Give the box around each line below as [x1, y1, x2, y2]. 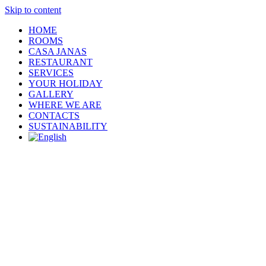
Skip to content [5, 5, 61, 15]
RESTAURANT [28, 57, 93, 67]
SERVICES [28, 68, 74, 78]
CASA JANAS [28, 46, 87, 56]
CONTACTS [28, 110, 80, 121]
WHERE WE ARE [28, 100, 102, 110]
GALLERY [28, 89, 74, 99]
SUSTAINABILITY [28, 121, 107, 131]
